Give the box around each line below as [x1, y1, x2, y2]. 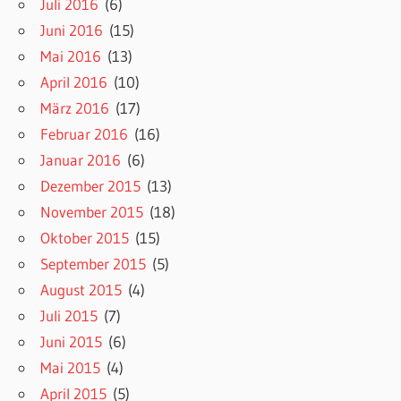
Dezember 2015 [40, 176, 141, 196]
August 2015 [40, 280, 123, 300]
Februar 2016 [40, 124, 129, 144]
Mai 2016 [40, 47, 102, 66]
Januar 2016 [40, 150, 122, 170]
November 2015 [40, 202, 144, 222]
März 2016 [40, 98, 110, 118]
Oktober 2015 [40, 228, 130, 248]
